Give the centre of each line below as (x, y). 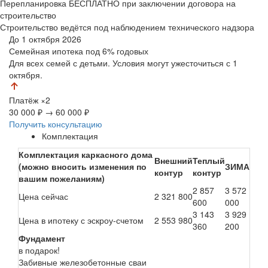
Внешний (173, 160)
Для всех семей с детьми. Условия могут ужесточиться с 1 (123, 63)
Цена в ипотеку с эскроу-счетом (81, 220)
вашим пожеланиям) (62, 178)
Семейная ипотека (47, 51)
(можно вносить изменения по (83, 166)
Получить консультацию (56, 124)
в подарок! (39, 250)
